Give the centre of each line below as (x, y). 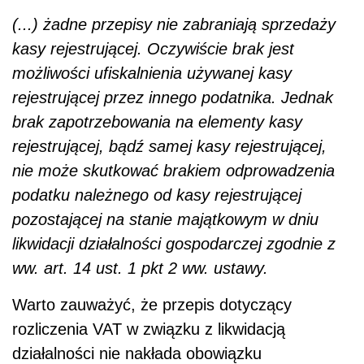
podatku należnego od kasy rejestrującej (157, 195)
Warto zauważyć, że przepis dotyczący (152, 304)
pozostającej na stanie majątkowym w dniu (165, 219)
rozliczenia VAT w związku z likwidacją (149, 329)
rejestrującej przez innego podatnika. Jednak (173, 97)
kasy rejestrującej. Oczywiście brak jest (153, 48)
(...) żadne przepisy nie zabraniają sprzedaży (174, 24)
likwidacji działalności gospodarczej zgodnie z (174, 243)
